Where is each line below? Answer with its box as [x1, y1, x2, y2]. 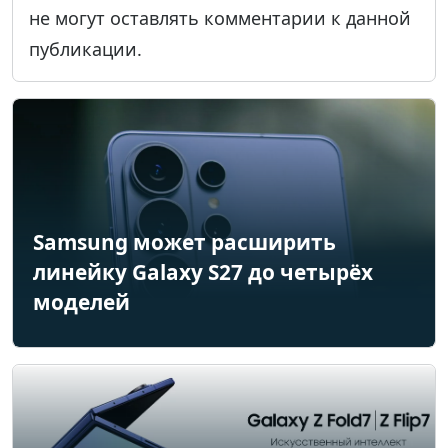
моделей [33, 287, 130, 316]
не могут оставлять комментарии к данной [29, 5, 411, 30]
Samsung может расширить [33, 227, 336, 256]
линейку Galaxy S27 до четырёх [33, 257, 373, 286]
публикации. [29, 36, 142, 61]
